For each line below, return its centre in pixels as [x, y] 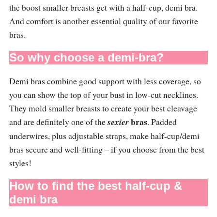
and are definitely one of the [58, 121]
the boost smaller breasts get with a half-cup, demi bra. [103, 7]
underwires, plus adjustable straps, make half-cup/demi [104, 135]
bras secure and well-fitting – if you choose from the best [107, 149]
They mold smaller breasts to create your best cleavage [103, 108]
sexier [118, 122]
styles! [20, 163]
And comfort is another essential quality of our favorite [103, 21]
